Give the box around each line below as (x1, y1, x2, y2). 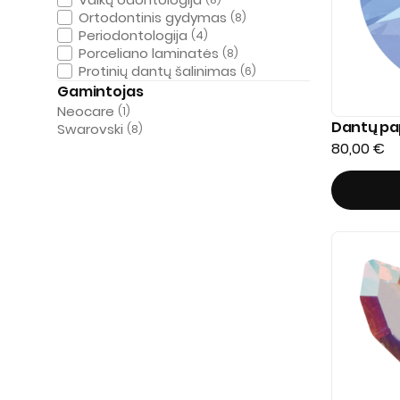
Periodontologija (79, 26, 187, 45)
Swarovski (57, 120, 123, 138)
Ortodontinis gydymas (79, 8, 227, 27)
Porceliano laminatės (79, 44, 219, 62)
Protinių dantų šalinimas (79, 62, 237, 80)
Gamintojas (57, 81, 144, 102)
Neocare (57, 102, 114, 121)
